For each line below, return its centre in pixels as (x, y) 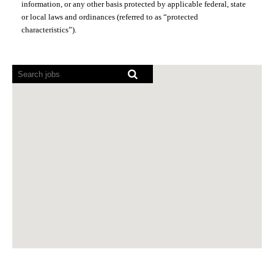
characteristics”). (49, 30)
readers (33, 84)
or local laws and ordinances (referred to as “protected (110, 17)
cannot (31, 98)
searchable (43, 152)
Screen (31, 71)
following (38, 138)
